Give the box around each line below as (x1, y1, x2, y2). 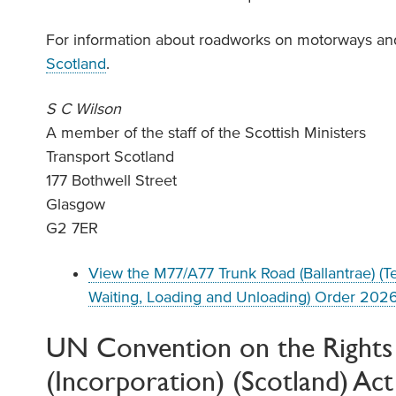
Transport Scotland (46, 148, 175, 165)
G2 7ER (46, 219, 99, 237)
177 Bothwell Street (46, 171, 178, 189)
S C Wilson (46, 100, 126, 118)
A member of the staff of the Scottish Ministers (46, 124, 367, 141)
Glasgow (46, 195, 106, 213)
